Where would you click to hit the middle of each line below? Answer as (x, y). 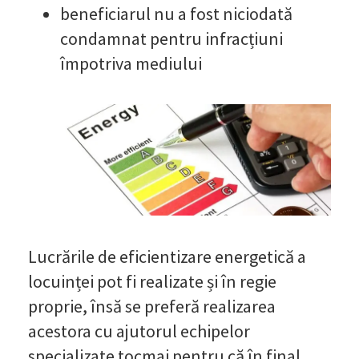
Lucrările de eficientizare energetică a (167, 256)
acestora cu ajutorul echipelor (139, 331)
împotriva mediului (131, 63)
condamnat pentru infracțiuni (171, 38)
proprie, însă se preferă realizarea (152, 306)
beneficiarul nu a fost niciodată (176, 13)
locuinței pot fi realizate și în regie (152, 281)
